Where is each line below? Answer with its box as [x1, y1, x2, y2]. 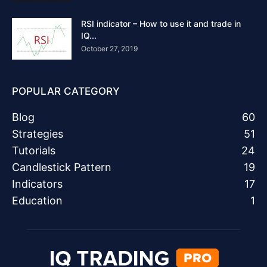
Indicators [12, 177, 63, 190]
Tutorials [12, 144, 55, 157]
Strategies [12, 127, 63, 140]
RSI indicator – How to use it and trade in [81, 18, 241, 29]
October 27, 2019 [81, 44, 138, 53]
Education [12, 194, 63, 207]
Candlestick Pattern [12, 160, 111, 173]
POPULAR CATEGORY [12, 85, 120, 97]
